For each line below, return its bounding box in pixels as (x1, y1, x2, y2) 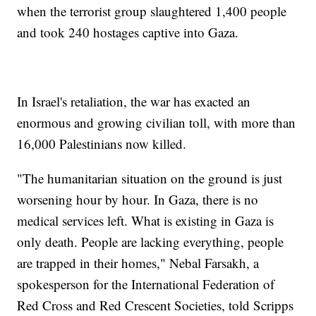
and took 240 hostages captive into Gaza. (17, 23, 239, 41)
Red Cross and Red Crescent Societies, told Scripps (17, 296, 294, 314)
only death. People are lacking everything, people (17, 232, 284, 250)
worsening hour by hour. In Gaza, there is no (17, 190, 259, 208)
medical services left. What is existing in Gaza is (17, 211, 274, 229)
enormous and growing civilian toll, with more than (17, 113, 296, 131)
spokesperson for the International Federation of (17, 274, 275, 293)
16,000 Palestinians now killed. (17, 134, 187, 152)
